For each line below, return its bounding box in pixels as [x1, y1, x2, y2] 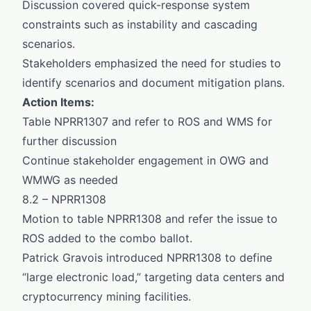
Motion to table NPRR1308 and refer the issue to [22, 211, 278, 226]
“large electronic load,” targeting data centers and [22, 269, 285, 284]
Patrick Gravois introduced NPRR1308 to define [22, 250, 272, 264]
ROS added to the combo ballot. [22, 230, 192, 245]
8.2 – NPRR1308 [22, 192, 106, 206]
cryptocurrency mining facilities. [22, 289, 191, 303]
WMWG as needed [22, 172, 118, 187]
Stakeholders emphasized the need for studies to [22, 56, 281, 70]
